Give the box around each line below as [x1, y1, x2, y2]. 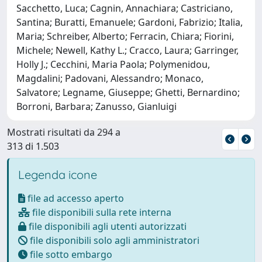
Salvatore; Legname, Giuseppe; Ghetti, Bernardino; [16, 85, 240, 99]
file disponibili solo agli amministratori [27, 233, 199, 247]
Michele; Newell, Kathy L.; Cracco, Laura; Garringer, [16, 43, 239, 57]
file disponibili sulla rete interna [30, 205, 171, 219]
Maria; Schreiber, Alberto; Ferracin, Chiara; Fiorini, [16, 29, 234, 43]
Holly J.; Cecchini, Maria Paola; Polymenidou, [16, 57, 210, 71]
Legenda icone [18, 167, 97, 182]
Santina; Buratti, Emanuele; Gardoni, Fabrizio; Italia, [16, 15, 243, 29]
